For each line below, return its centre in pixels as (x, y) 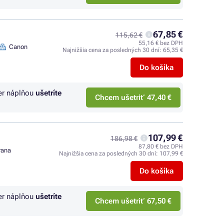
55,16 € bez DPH (161, 43)
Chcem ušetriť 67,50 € (133, 201)
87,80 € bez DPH (161, 146)
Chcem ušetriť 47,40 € (133, 97)
